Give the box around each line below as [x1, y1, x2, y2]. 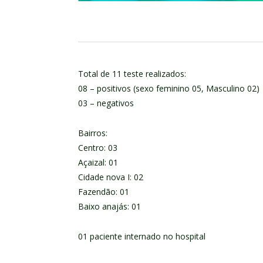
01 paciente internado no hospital [78, 230, 205, 242]
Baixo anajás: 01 [78, 200, 141, 212]
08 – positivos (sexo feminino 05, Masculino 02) [78, 82, 259, 94]
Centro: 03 [78, 141, 117, 153]
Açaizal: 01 [78, 156, 118, 168]
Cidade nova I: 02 [78, 171, 143, 183]
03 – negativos [78, 97, 134, 109]
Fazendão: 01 [78, 186, 129, 197]
